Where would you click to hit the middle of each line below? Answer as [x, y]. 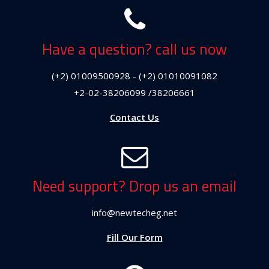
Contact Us [134, 117]
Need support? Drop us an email [134, 186]
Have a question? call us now [134, 49]
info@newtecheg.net [134, 212]
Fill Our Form [134, 237]
